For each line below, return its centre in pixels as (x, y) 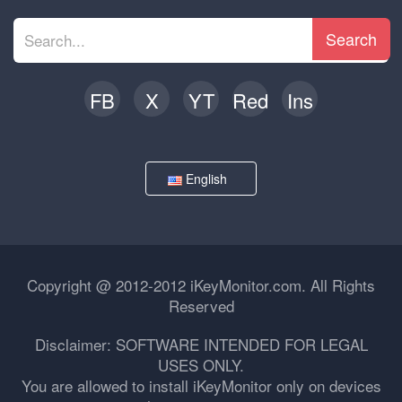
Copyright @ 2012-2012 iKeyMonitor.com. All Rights (201, 285)
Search (351, 39)
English (208, 179)
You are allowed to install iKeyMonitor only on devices (201, 385)
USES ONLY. (201, 365)
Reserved (201, 306)
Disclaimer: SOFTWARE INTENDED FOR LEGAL (201, 344)
